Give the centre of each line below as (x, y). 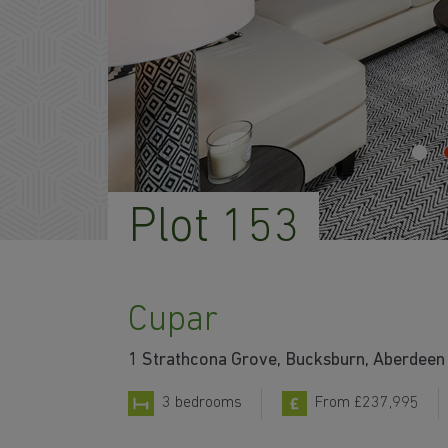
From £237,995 (367, 403)
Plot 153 (213, 228)
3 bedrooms (201, 403)
